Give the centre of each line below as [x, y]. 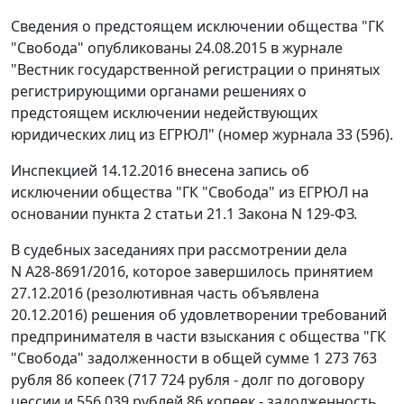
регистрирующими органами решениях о [159, 92]
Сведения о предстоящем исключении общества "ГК [197, 27]
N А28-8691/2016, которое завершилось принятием [192, 272]
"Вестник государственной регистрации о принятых [195, 70]
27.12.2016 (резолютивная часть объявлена [165, 294]
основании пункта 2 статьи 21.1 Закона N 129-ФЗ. [184, 214]
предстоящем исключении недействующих [164, 113]
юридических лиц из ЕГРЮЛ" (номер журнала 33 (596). [202, 135]
